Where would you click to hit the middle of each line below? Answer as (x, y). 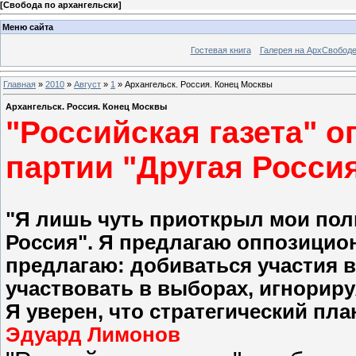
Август (87, 85)
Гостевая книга (221, 50)
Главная (19, 85)
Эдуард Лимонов (93, 334)
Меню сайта (28, 27)
